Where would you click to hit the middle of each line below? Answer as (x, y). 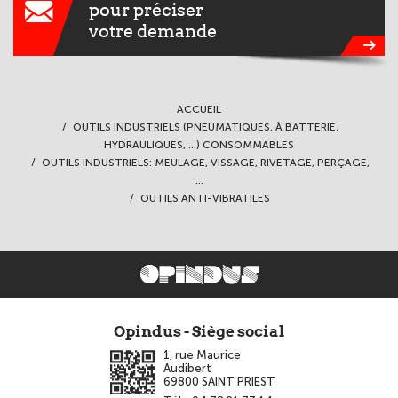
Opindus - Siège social (199, 332)
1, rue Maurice (202, 355)
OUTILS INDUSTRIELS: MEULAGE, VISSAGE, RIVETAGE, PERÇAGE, (205, 163)
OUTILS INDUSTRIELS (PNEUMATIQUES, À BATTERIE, (205, 127)
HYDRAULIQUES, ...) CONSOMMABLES (199, 145)
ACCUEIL (199, 110)
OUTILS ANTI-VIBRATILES (205, 199)
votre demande (153, 32)
